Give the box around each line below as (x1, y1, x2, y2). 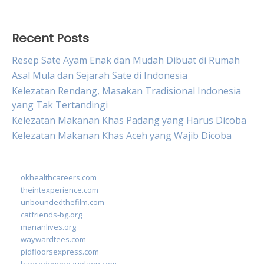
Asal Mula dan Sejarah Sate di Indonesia (12, 69, 187, 82)
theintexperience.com (21, 184, 98, 195)
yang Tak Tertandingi (12, 98, 108, 111)
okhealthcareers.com (21, 172, 97, 183)
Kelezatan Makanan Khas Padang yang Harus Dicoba (12, 114, 246, 127)
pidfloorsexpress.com (21, 246, 99, 257)
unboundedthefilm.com (21, 197, 104, 207)
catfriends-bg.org (21, 209, 82, 220)
